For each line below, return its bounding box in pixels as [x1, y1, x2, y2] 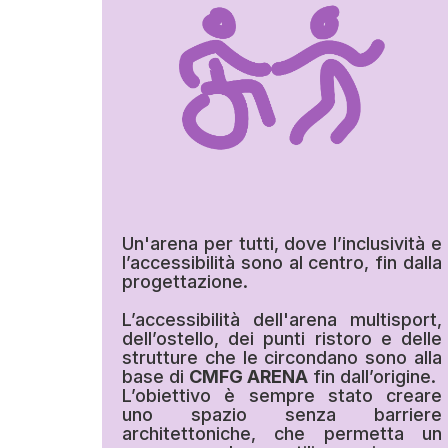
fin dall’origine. [308, 366, 436, 388]
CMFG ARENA [189, 366, 308, 388]
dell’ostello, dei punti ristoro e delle [122, 328, 442, 350]
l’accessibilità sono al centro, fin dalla [122, 252, 442, 274]
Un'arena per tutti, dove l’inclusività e [122, 233, 442, 255]
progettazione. [122, 271, 248, 293]
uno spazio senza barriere [122, 404, 442, 426]
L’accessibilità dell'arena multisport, [122, 309, 442, 331]
